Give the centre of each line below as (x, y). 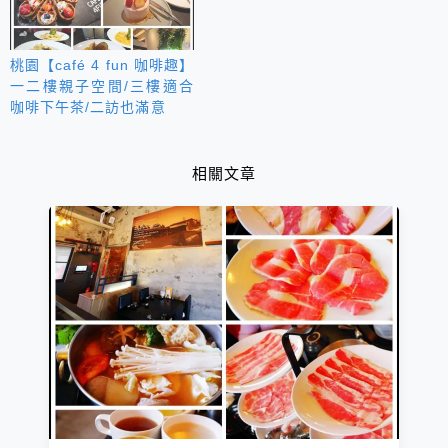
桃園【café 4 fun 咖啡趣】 (102, 64)
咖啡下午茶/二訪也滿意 (88, 106)
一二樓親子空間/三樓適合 (102, 85)
